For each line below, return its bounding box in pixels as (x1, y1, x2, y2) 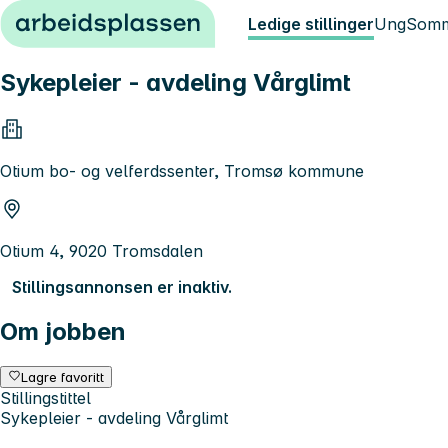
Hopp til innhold (8, 8, 131, 28)
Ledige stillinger (248, 14, 374, 34)
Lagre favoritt (21, 368, 105, 385)
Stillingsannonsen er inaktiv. (12, 276, 232, 297)
